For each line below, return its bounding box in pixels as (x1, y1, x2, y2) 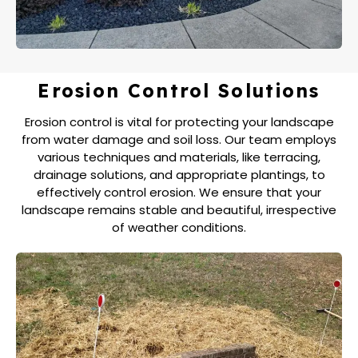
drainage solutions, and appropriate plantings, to (33, 165, 325, 183)
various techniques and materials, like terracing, (38, 148, 320, 165)
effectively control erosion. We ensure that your (37, 183, 321, 201)
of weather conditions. (112, 218, 246, 236)
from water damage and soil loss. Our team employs (22, 130, 336, 148)
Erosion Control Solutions (38, 78, 320, 102)
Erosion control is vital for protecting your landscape (24, 113, 334, 130)
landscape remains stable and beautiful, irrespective (22, 201, 336, 218)
